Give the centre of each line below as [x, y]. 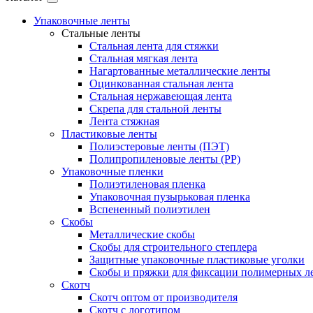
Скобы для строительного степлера [173, 247]
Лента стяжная [124, 121]
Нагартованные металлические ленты [180, 71]
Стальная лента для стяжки [154, 46]
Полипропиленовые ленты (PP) [165, 159]
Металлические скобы [142, 234]
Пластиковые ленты [109, 134]
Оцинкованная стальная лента [161, 83]
